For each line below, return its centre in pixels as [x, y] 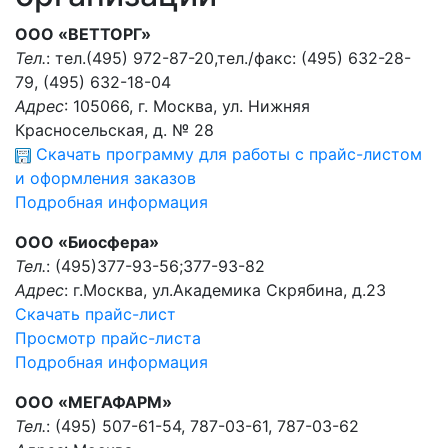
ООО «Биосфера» [87, 242]
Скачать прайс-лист [95, 314]
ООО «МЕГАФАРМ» [93, 402]
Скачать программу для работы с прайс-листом [226, 154]
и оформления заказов [105, 178]
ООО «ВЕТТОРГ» [83, 34]
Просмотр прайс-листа [108, 338]
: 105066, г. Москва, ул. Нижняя [187, 106]
